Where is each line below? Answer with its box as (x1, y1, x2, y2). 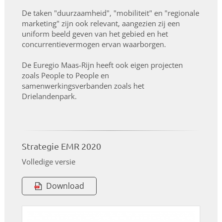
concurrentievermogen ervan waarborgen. (21, 39, 166, 49)
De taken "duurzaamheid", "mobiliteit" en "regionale (21, 8, 199, 18)
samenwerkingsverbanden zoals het (21, 81, 144, 91)
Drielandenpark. (21, 91, 77, 101)
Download (46, 180, 84, 191)
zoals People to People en (21, 70, 109, 80)
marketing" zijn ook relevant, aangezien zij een (21, 18, 180, 28)
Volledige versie (21, 157, 75, 166)
